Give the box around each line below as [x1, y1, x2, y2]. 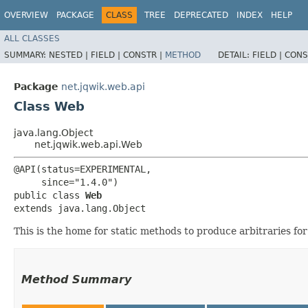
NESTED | [49, 49, 91, 60]
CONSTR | [123, 49, 165, 60]
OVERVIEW [4, 10, 48, 20]
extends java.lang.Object [14, 202, 146, 214]
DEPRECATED [174, 10, 228, 20]
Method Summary [21, 272, 131, 286]
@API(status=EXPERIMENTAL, [14, 163, 151, 175]
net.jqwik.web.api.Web [34, 138, 142, 150]
